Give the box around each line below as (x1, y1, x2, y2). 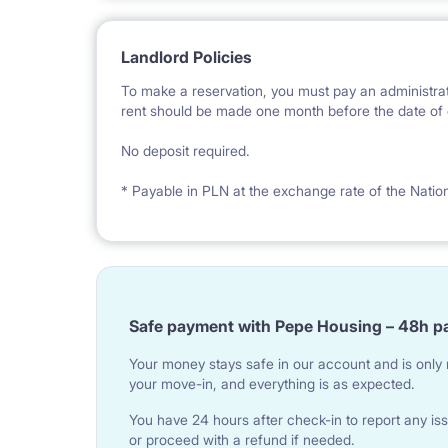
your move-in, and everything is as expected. (129, 375, 415, 393)
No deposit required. (121, 142, 250, 160)
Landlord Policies (121, 47, 252, 68)
